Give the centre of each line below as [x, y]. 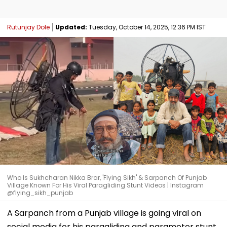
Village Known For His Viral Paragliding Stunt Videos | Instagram [105, 185]
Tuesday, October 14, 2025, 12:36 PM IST [146, 27]
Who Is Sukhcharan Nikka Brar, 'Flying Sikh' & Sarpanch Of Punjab [107, 177]
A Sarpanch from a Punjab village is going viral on [104, 213]
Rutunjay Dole [28, 27]
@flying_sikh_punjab [40, 193]
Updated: [71, 27]
